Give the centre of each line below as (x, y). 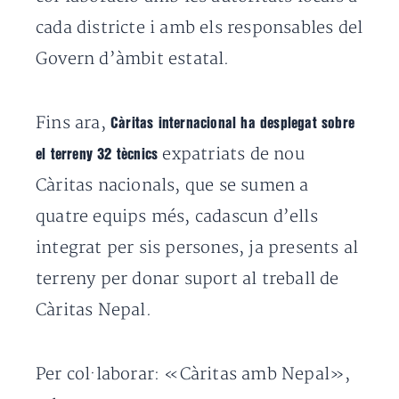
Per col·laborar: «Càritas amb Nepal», (193, 375)
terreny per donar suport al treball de (187, 279)
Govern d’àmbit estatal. (133, 59)
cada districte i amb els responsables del (199, 28)
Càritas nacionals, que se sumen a (172, 186)
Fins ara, (73, 123)
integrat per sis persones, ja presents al (197, 248)
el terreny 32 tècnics (97, 155)
